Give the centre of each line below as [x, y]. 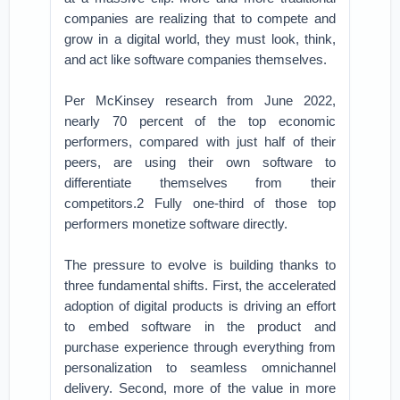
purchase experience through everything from [200, 347]
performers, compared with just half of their [200, 142]
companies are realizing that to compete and [200, 18]
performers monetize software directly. [176, 224]
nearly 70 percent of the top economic [200, 121]
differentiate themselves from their [200, 183]
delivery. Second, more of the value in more [200, 388]
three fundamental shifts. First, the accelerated [200, 285]
